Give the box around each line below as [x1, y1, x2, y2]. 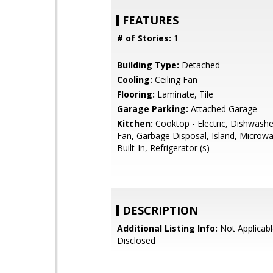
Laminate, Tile [155, 88, 213, 100]
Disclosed [117, 235, 155, 246]
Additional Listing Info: [117, 222, 218, 234]
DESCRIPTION [122, 203, 198, 218]
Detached [179, 59, 220, 71]
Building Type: [117, 59, 179, 71]
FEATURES [122, 13, 179, 27]
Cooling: [117, 74, 152, 85]
